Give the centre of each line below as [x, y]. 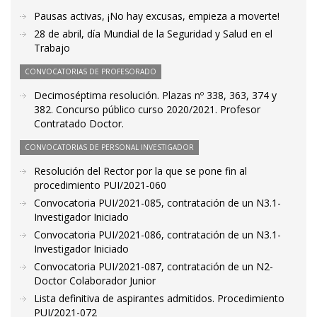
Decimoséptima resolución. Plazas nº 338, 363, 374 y [155, 95]
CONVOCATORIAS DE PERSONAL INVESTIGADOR [109, 147]
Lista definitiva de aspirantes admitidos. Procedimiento [159, 298]
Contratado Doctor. [79, 123]
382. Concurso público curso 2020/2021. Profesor [147, 109]
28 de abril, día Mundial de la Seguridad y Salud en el [153, 34]
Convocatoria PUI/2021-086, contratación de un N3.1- [157, 235]
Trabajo [52, 48]
